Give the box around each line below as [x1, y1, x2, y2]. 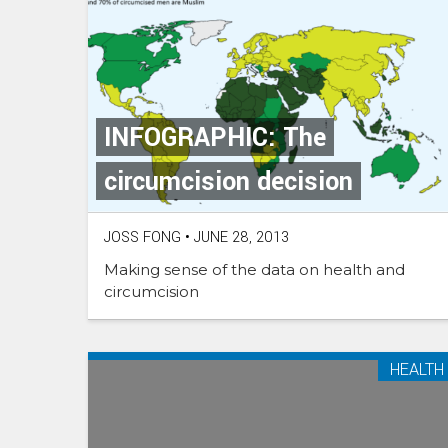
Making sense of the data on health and [104, 260, 405, 280]
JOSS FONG [104, 227, 181, 249]
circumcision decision [104, 164, 353, 201]
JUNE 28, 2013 [190, 227, 289, 249]
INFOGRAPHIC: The [104, 120, 326, 157]
